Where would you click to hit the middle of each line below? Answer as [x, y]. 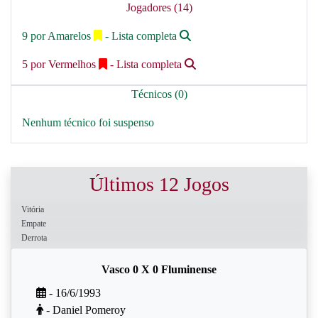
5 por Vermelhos [60, 64]
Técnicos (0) [159, 94]
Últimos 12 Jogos [159, 184]
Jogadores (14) [159, 7]
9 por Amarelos [58, 36]
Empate [34, 224]
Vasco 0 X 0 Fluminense [159, 269]
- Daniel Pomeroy [84, 310]
